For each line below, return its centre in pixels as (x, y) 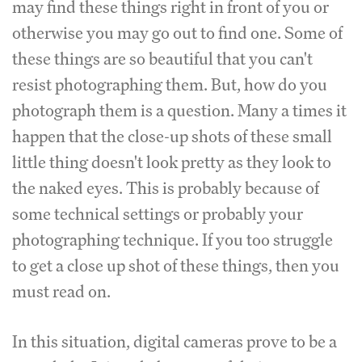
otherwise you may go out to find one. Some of (177, 33)
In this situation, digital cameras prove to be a (175, 341)
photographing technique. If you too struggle (173, 240)
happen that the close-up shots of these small (172, 136)
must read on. (61, 291)
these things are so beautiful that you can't (162, 59)
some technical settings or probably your (158, 214)
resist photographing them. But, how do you (170, 84)
